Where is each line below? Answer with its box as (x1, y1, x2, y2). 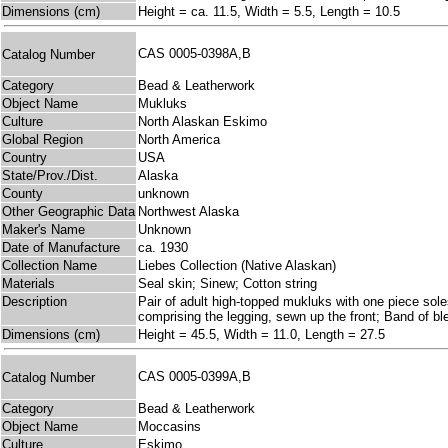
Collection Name (2, 258, 97, 274)
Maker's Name (2, 222, 85, 238)
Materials (2, 276, 55, 292)
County (2, 186, 43, 202)
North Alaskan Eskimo (138, 114, 267, 130)
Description (2, 294, 67, 310)
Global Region (2, 132, 83, 148)
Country (2, 150, 47, 166)
